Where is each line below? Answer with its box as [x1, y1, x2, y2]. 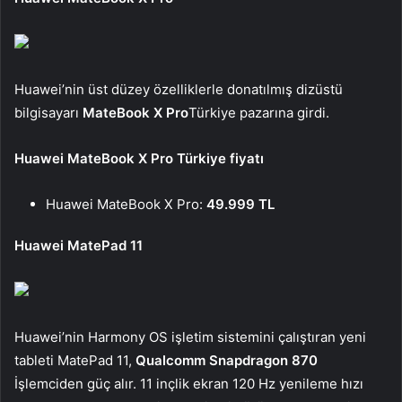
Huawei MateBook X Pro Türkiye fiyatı [14, 150, 264, 168]
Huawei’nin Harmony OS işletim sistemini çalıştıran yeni [14, 328, 366, 346]
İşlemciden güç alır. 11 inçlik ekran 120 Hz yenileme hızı [14, 375, 363, 393]
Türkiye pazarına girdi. [188, 104, 329, 122]
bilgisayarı [14, 104, 83, 122]
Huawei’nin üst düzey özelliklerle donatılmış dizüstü [14, 81, 343, 99]
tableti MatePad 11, [14, 352, 135, 370]
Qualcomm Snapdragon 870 [135, 352, 318, 370]
